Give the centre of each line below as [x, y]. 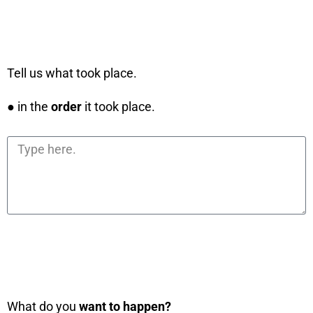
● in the [29, 107]
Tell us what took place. [72, 73]
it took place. [118, 107]
